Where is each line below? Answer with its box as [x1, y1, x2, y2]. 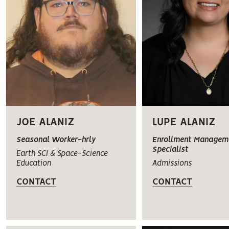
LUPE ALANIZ [152, 117, 216, 127]
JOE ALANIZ [16, 117, 75, 127]
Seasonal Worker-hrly [16, 136, 96, 144]
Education [16, 159, 51, 167]
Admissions [152, 159, 192, 167]
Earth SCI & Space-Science [16, 150, 108, 157]
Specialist [152, 146, 189, 153]
